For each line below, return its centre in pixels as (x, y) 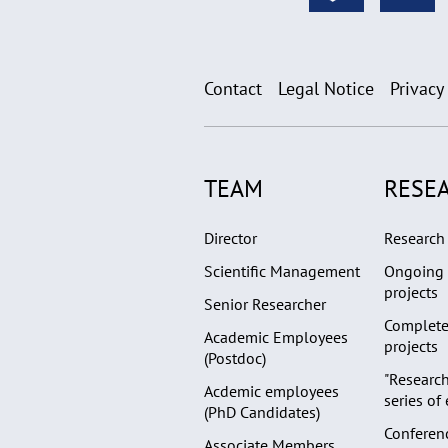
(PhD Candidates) (262, 411)
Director (230, 237)
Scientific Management (282, 270)
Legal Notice (326, 88)
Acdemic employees (271, 390)
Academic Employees (276, 336)
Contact (233, 88)
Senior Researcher (265, 303)
